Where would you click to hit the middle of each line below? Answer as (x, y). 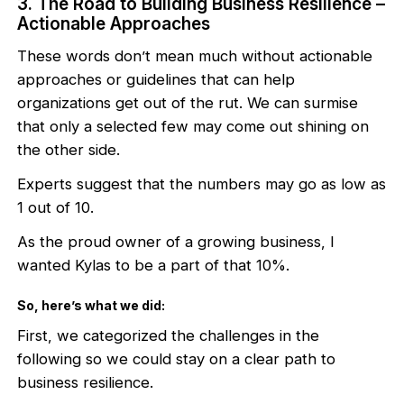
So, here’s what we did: (92, 305)
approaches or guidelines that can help (156, 79)
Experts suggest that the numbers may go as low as (202, 184)
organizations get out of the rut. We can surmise (188, 102)
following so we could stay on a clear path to (177, 358)
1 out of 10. (56, 207)
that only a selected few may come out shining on (193, 126)
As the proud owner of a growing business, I (176, 241)
